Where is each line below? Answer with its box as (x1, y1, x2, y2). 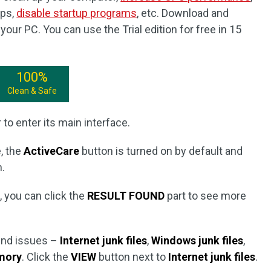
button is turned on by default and (79, 145, 243, 157)
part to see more (165, 189, 247, 202)
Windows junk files (151, 234, 244, 247)
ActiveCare (24, 145, 80, 157)
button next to (96, 250, 169, 263)
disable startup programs (16, 7, 137, 19)
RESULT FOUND (87, 189, 165, 202)
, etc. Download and (137, 7, 229, 19)
